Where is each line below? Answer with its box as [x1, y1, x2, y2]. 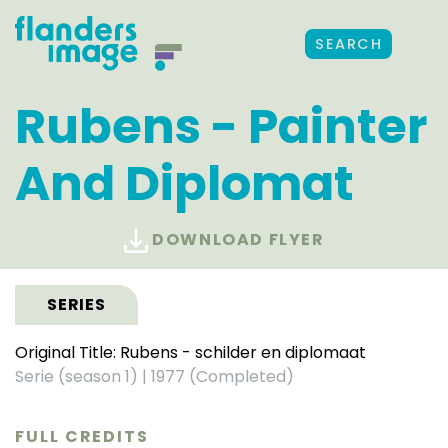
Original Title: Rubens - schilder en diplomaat [15, 340, 366, 364]
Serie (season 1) [15, 364, 142, 388]
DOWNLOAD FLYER [147, 228, 325, 252]
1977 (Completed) [147, 364, 294, 388]
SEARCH [315, 34, 382, 54]
